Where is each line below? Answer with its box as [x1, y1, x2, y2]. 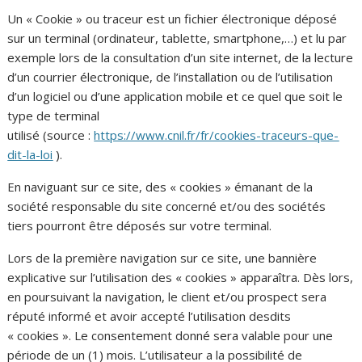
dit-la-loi [7, 145, 53, 162]
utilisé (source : [7, 126, 95, 143]
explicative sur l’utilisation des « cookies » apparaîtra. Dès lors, [7, 268, 354, 285]
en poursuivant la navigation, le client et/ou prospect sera [7, 288, 327, 305]
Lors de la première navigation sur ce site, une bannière [7, 249, 318, 266]
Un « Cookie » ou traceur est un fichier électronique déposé [7, 10, 338, 27]
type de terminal [7, 107, 100, 124]
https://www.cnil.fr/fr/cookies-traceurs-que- [94, 126, 339, 143]
